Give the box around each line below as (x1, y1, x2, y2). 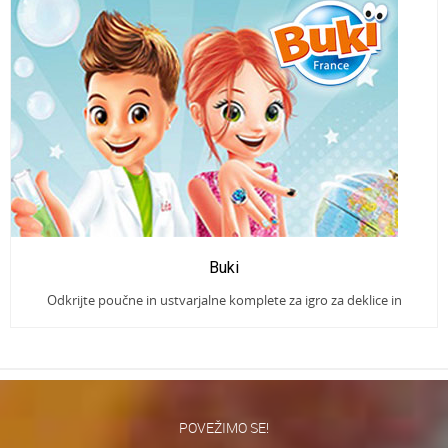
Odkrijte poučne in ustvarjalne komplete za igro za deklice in (46, 290, 402, 309)
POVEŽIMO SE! (179, 417, 269, 437)
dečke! (205, 312, 243, 331)
